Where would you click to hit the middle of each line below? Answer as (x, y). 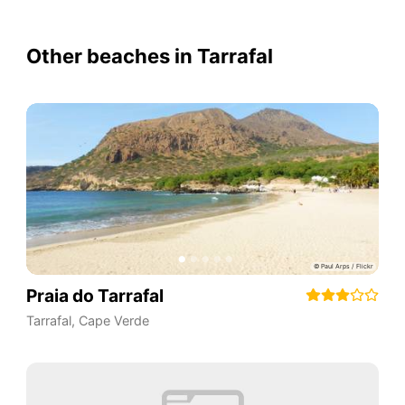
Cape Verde (113, 320)
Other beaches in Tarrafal (149, 57)
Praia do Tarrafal (94, 295)
